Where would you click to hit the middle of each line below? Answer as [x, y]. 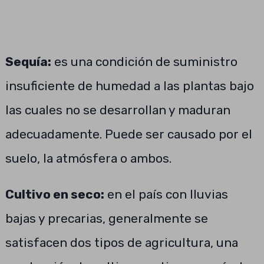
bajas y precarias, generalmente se [106, 218]
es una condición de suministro [144, 62]
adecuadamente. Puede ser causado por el [128, 134]
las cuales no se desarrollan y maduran [118, 110]
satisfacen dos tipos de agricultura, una [121, 242]
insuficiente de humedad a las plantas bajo [129, 86]
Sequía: [28, 62]
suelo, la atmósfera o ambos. [88, 158]
